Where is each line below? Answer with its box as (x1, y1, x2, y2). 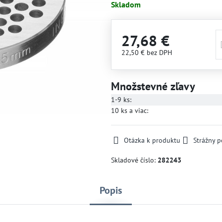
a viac (127, 106, 147, 115)
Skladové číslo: (111, 156, 158, 165)
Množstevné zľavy (111, 79, 195, 93)
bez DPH (146, 48, 172, 57)
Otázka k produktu (123, 136, 180, 145)
